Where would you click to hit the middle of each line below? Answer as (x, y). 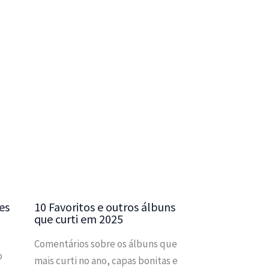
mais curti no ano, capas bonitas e (106, 260)
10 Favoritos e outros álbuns (104, 207)
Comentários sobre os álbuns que (105, 243)
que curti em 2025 (78, 219)
